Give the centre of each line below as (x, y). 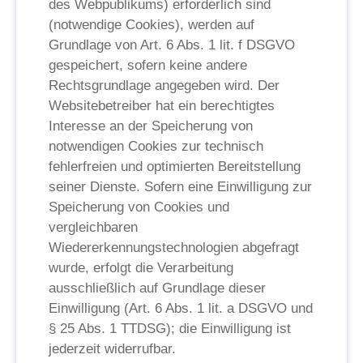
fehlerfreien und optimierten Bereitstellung (175, 167)
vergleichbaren (93, 227)
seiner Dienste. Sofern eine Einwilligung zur (180, 187)
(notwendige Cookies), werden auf (152, 25)
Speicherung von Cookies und (139, 207)
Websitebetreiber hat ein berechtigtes (162, 106)
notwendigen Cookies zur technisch (156, 146)
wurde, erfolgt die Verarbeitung (141, 268)
